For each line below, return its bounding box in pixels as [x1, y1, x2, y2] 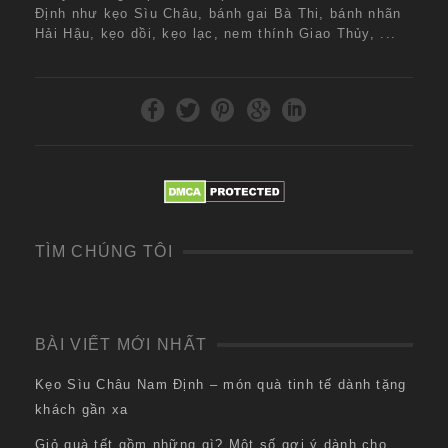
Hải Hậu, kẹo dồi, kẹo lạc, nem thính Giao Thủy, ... [35, 26, 397, 42]
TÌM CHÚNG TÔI [35, 243, 173, 261]
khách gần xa [35, 402, 129, 418]
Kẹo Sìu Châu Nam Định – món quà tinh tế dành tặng [35, 377, 407, 393]
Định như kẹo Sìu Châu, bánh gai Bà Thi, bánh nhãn [35, 6, 402, 22]
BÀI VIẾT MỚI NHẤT [35, 336, 208, 354]
